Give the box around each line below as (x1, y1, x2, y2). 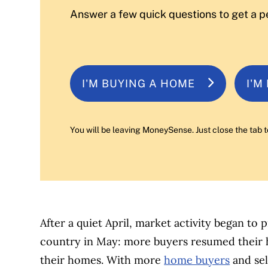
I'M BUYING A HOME (82, 77, 196, 90)
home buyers (164, 252, 230, 267)
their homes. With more (40, 252, 165, 267)
